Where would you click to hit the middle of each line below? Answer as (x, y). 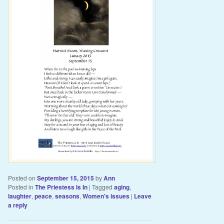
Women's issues (106, 196)
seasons (67, 196)
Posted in (20, 186)
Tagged (102, 186)
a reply (17, 205)
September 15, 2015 (65, 178)
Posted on (22, 177)
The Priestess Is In (61, 187)
